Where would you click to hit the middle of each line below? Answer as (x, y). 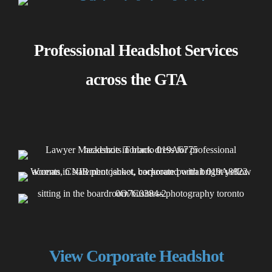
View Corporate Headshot (136, 256)
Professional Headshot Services (136, 50)
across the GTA (136, 79)
